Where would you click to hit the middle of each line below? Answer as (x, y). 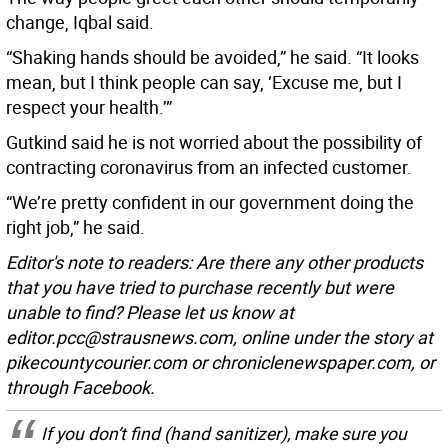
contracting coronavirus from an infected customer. (209, 167)
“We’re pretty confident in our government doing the (210, 202)
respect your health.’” (89, 107)
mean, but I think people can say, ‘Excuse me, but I (204, 82)
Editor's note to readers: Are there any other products (214, 262)
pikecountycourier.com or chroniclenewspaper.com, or (220, 362)
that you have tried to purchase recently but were (200, 287)
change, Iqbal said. (80, 22)
